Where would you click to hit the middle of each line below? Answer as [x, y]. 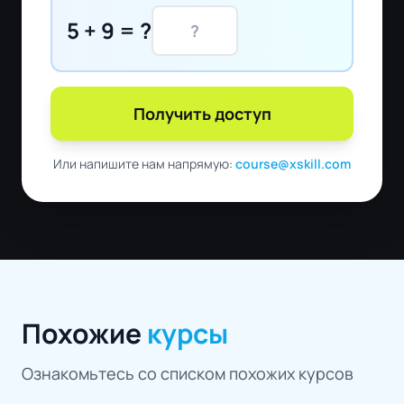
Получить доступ [202, 114]
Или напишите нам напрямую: [144, 164]
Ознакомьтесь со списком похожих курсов [188, 374]
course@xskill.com [293, 164]
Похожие [84, 334]
